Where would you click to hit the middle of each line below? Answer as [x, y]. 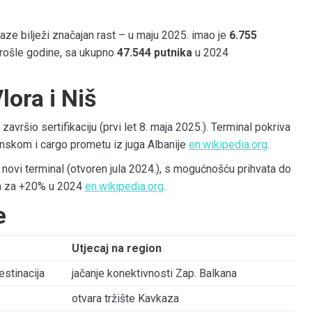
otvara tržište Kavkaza [125, 298]
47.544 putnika [155, 52]
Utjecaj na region [117, 248]
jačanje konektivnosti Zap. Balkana [154, 273]
